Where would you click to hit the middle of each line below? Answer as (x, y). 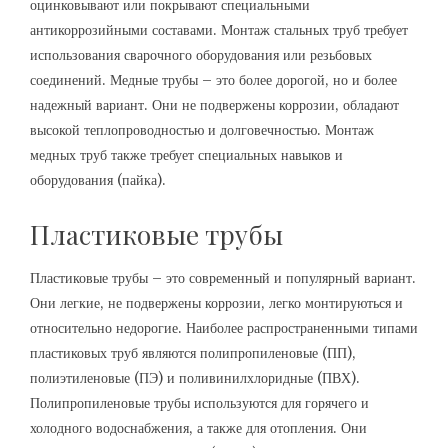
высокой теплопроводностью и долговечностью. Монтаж (202, 130)
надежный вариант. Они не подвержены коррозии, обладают (214, 105)
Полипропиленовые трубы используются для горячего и (199, 403)
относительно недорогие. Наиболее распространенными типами (224, 328)
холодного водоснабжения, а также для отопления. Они (198, 428)
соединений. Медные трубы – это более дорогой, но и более (213, 80)
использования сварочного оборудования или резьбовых (201, 55)
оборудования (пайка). (98, 180)
